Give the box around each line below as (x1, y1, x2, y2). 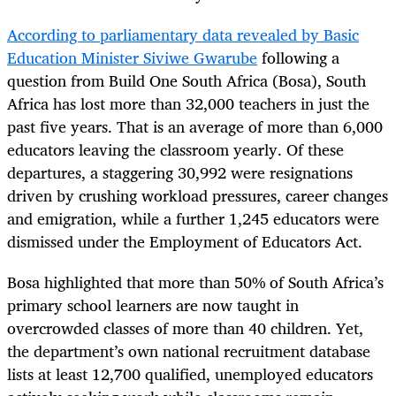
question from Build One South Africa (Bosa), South (7, 66, 366, 94)
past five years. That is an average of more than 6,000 (7, 112, 383, 140)
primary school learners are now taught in (7, 292, 299, 319)
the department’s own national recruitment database (7, 338, 370, 365)
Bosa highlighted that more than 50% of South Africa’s (7, 269, 384, 296)
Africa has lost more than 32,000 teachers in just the (7, 89, 369, 117)
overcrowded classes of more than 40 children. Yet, (7, 315, 363, 342)
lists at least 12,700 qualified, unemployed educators (7, 361, 373, 388)
